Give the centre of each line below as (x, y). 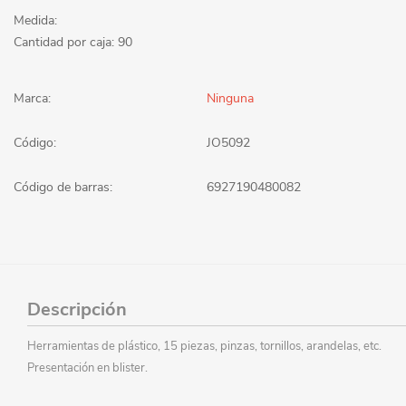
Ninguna (230, 98)
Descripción (77, 309)
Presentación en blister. (87, 367)
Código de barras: (63, 187)
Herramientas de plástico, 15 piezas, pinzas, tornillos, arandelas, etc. (204, 346)
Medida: (35, 20)
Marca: (32, 98)
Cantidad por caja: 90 (73, 42)
